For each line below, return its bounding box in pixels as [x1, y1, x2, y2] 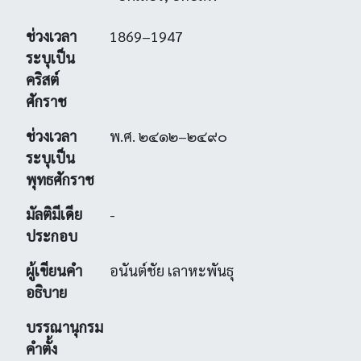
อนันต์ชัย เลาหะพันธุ [109, 261, 234, 280]
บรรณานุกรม [26, 317, 103, 336]
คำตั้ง [26, 339, 57, 358]
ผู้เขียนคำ [26, 261, 82, 280]
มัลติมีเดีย [26, 205, 82, 223]
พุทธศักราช [26, 170, 94, 189]
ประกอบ [26, 226, 77, 245]
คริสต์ [26, 70, 59, 89]
